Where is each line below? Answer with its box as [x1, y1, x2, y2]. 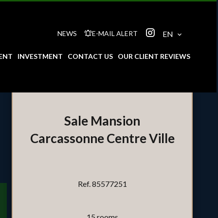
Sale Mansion [64, 113, 140, 129]
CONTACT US [68, 52, 113, 60]
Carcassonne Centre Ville [30, 130, 175, 146]
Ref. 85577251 [77, 179, 127, 189]
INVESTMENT [18, 52, 63, 60]
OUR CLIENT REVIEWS [118, 52, 190, 60]
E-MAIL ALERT [92, 29, 138, 37]
